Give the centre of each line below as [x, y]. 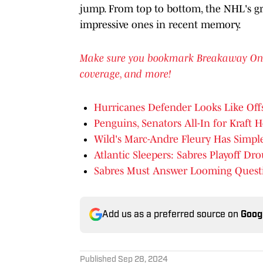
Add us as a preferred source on [171, 215]
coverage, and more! [127, 74]
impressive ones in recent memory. [161, 24]
